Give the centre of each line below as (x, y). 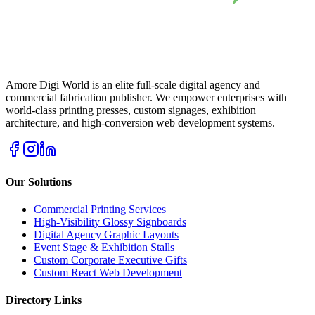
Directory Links (44, 300)
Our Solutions (39, 181)
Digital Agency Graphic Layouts (106, 234)
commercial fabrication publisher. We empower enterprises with (146, 98)
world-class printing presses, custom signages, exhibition (131, 110)
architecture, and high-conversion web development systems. (140, 123)
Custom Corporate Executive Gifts (110, 259)
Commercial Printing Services (100, 209)
